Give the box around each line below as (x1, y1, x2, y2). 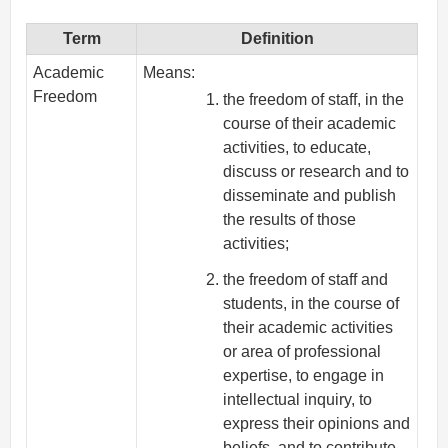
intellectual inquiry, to (223, 391, 373, 409)
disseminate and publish (223, 186, 397, 204)
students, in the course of (223, 295, 400, 313)
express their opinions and (223, 415, 411, 433)
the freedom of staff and (223, 271, 389, 289)
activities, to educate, (223, 138, 372, 156)
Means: (143, 64, 196, 82)
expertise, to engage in (223, 367, 385, 385)
